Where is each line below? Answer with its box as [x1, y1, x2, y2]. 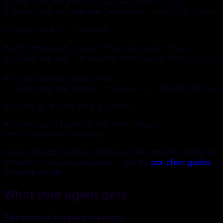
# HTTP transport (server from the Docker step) [4, 44, 187, 52]
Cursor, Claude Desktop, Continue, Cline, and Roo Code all [4, 147, 214, 157]
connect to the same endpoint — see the [4, 157, 149, 167]
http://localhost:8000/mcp [4, 130, 104, 138]
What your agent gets [4, 187, 127, 201]
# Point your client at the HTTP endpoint [4, 120, 163, 128]
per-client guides [151, 157, 211, 167]
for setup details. [4, 167, 64, 177]
